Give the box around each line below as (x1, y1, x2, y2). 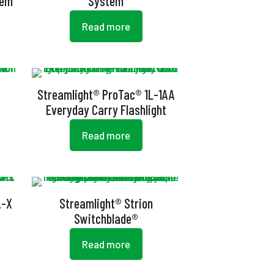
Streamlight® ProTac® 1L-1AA (37, 86, 175, 102)
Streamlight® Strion (59, 195, 153, 211)
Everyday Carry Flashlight (45, 102, 166, 117)
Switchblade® (73, 210, 138, 226)
